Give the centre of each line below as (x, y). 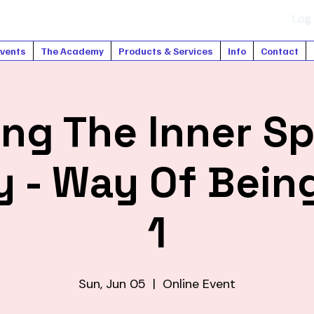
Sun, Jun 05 (112, 284)
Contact (280, 51)
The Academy (72, 51)
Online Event (199, 284)
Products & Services (166, 51)
